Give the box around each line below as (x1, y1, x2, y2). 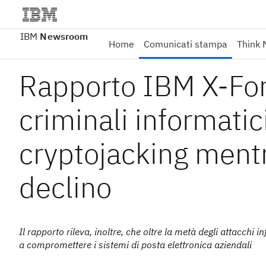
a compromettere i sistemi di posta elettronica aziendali (19, 239, 252, 251)
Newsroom (40, 30, 88, 42)
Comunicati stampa (144, 38, 228, 50)
